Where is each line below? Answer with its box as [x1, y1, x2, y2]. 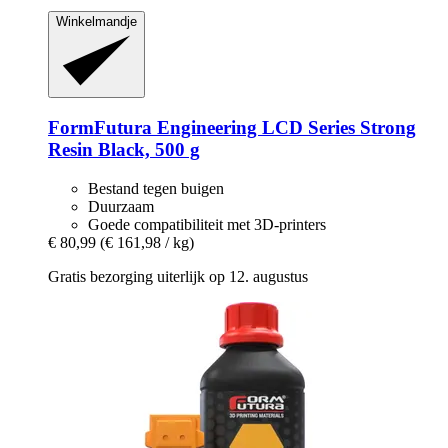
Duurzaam [88, 197, 154, 215]
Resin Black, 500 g [48, 139, 200, 161]
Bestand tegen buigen [88, 179, 224, 197]
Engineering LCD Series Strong [152, 117, 416, 139]
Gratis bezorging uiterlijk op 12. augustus [48, 267, 308, 285]
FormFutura [48, 117, 152, 139]
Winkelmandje [56, 14, 137, 30]
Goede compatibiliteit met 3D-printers [88, 215, 326, 233]
